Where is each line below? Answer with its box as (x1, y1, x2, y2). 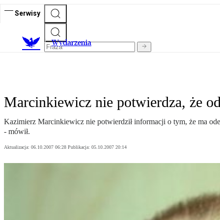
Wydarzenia (52, 38, 91, 48)
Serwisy (15, 9, 40, 17)
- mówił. (4, 127, 30, 136)
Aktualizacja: (4, 144, 31, 150)
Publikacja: (68, 144, 91, 150)
